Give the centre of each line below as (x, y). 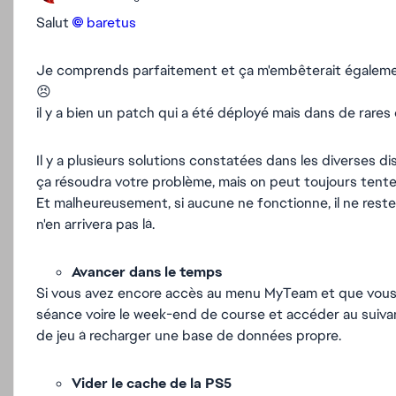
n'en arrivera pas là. (95, 224)
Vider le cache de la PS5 (152, 383)
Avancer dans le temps (147, 272)
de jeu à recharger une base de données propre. (189, 335)
